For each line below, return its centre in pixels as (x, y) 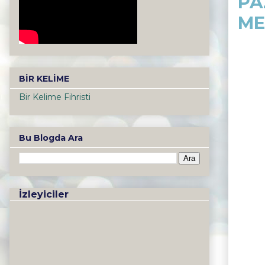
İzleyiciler (44, 195)
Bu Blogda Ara (51, 138)
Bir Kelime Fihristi (55, 97)
